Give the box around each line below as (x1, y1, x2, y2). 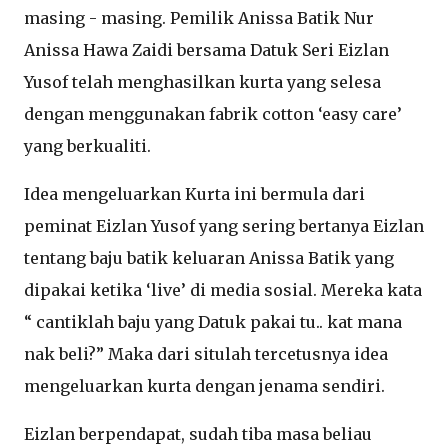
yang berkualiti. (24, 136, 155, 156)
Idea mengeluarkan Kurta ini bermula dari (24, 184, 365, 204)
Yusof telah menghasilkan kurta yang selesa (24, 72, 381, 92)
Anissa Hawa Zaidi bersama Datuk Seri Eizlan (24, 40, 389, 60)
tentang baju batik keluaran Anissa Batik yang (24, 248, 394, 268)
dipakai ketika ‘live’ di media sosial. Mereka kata (24, 280, 422, 300)
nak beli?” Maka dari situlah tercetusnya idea (24, 344, 388, 364)
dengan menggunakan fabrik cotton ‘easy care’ (24, 104, 402, 124)
